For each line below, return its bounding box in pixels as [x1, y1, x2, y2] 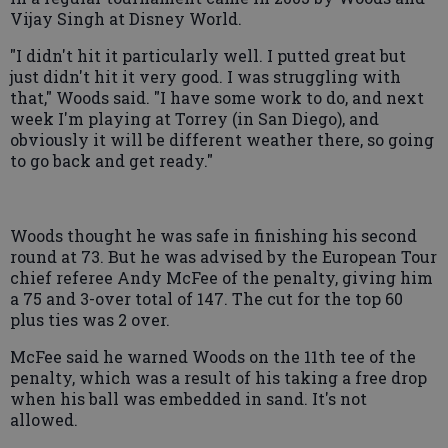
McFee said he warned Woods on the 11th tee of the [10, 346, 416, 368]
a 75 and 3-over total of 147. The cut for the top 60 [10, 288, 403, 310]
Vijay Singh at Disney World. [10, 8, 242, 30]
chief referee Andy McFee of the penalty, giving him [10, 267, 433, 289]
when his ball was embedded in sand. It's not [10, 388, 367, 410]
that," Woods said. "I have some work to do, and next [10, 87, 424, 109]
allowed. [10, 409, 78, 431]
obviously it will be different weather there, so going [10, 129, 434, 151]
